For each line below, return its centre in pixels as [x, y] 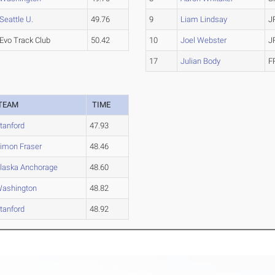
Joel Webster [204, 41]
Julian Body [201, 61]
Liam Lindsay [204, 20]
